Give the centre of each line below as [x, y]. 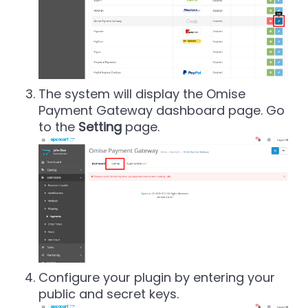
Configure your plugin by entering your [157, 277]
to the [58, 126]
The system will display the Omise [142, 93]
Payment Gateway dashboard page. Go [162, 110]
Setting [100, 126]
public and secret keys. [109, 294]
